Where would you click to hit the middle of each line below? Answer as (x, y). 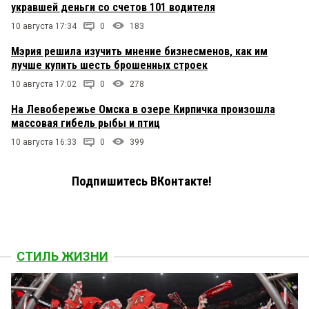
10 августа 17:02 (44, 84)
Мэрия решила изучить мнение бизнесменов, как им (139, 52)
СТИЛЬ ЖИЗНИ (62, 257)
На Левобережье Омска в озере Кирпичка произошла (143, 110)
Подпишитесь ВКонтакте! (142, 182)
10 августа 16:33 (44, 142)
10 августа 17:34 (44, 27)
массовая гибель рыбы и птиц (86, 123)
